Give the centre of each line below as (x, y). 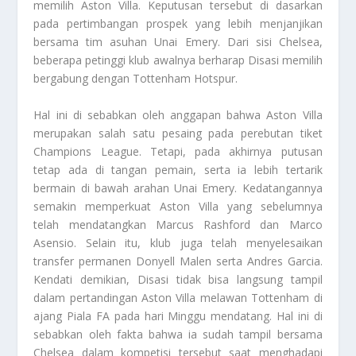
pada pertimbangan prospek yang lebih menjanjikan (178, 24)
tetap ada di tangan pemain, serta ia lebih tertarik (178, 169)
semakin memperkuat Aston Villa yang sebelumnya (178, 206)
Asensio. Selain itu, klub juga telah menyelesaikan (178, 242)
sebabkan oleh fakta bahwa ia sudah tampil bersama (178, 334)
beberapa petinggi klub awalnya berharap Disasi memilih (178, 60)
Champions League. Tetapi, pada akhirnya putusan (178, 151)
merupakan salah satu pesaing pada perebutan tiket (178, 133)
